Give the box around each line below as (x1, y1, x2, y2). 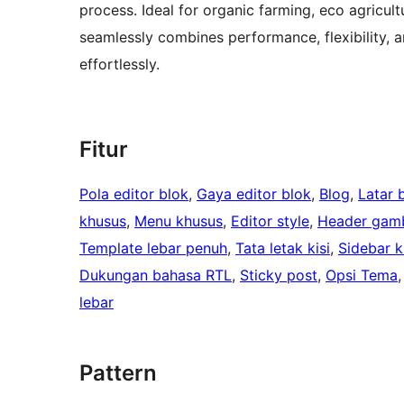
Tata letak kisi (235, 238, 330, 257)
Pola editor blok (79, 184, 188, 203)
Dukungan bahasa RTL (79, 265, 232, 284)
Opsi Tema (326, 265, 398, 284)
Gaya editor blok (197, 184, 311, 203)
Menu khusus (134, 211, 223, 230)
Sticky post (240, 265, 317, 284)
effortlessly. (79, 54, 160, 73)
